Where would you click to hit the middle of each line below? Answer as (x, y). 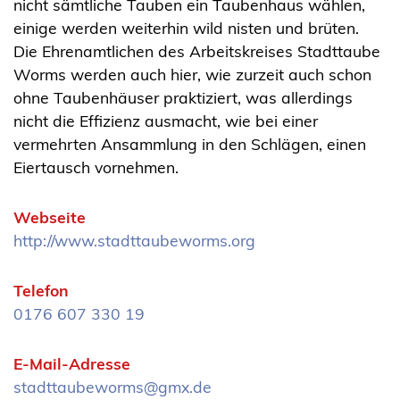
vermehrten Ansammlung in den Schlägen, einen (190, 144)
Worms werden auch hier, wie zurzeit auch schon (192, 75)
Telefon (41, 291)
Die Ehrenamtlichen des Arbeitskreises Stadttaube (197, 51)
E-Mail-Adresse (72, 364)
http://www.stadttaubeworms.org (134, 241)
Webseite (50, 217)
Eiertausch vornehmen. (96, 167)
